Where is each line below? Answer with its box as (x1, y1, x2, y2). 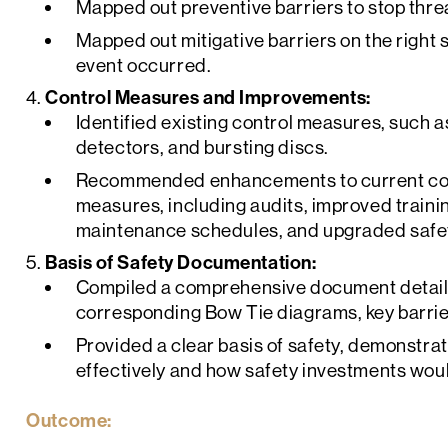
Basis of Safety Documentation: (45, 250, 317, 275)
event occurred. (75, 52, 212, 77)
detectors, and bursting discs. (75, 135, 329, 160)
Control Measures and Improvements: (45, 85, 371, 110)
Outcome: (26, 407, 112, 432)
